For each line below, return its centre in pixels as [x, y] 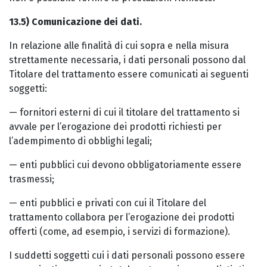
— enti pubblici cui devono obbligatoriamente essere [125, 165]
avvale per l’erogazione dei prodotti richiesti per [115, 127]
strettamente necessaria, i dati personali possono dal [127, 60]
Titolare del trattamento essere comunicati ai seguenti [129, 74]
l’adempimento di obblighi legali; [80, 141]
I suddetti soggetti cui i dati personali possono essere [127, 255]
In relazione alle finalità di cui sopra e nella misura [119, 46]
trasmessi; [32, 179]
